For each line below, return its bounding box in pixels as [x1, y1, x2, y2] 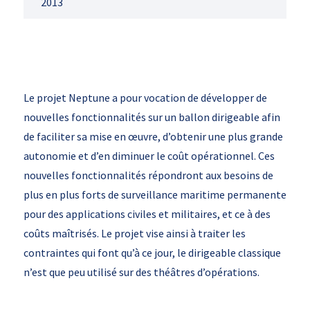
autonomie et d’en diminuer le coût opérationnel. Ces [23, 149, 275, 163]
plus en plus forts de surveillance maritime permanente [23, 188, 286, 201]
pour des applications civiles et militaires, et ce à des [23, 207, 271, 221]
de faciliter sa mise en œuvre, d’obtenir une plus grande [23, 129, 283, 143]
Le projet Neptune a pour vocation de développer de [23, 91, 267, 104]
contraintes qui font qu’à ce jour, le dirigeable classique [23, 246, 281, 259]
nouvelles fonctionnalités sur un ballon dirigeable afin [23, 110, 280, 124]
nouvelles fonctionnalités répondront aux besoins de [23, 168, 273, 182]
